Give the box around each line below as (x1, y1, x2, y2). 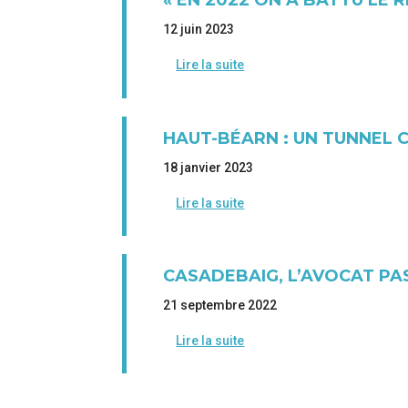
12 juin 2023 (163, 22, 235, 37)
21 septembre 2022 (163, 298, 278, 312)
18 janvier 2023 (163, 159, 254, 175)
